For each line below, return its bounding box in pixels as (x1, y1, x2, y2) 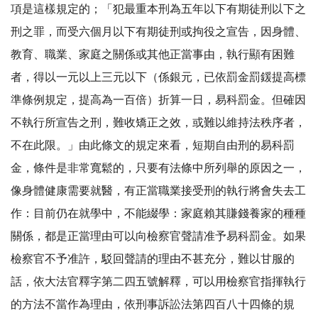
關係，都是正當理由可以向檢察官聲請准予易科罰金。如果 (11, 230, 306, 243)
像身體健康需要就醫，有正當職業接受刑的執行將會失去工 (11, 185, 306, 197)
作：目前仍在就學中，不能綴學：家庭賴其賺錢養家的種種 (11, 207, 306, 220)
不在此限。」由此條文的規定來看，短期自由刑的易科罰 (11, 139, 295, 152)
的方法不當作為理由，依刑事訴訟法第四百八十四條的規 (11, 298, 295, 311)
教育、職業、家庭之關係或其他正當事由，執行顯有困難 (11, 48, 295, 61)
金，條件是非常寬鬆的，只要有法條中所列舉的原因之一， (11, 162, 306, 175)
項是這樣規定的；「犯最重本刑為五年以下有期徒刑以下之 (11, 3, 306, 16)
